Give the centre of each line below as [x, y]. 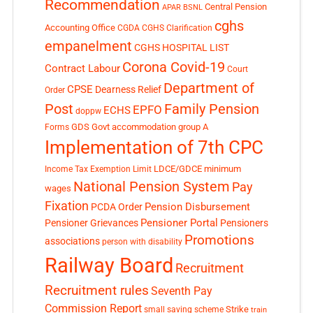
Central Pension [235, 7]
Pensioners [244, 223]
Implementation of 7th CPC [154, 148]
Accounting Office [80, 28]
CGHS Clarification [177, 28]
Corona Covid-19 [173, 67]
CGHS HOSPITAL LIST [181, 48]
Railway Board [109, 266]
